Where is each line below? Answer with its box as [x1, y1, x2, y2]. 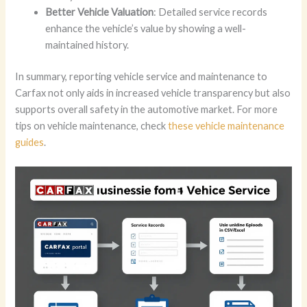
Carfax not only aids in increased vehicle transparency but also [15, 86, 291, 99]
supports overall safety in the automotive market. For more [15, 103, 278, 115]
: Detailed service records [153, 5, 268, 18]
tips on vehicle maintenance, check [15, 119, 169, 132]
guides [15, 136, 45, 148]
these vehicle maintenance [168, 119, 285, 132]
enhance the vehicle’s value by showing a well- [45, 22, 247, 34]
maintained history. [45, 38, 130, 51]
